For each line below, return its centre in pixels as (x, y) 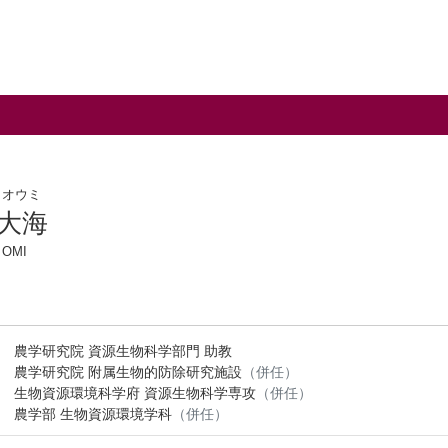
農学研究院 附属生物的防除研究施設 (128, 372)
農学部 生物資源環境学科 (93, 414)
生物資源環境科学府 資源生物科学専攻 (135, 393)
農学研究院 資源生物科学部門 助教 (123, 351)
